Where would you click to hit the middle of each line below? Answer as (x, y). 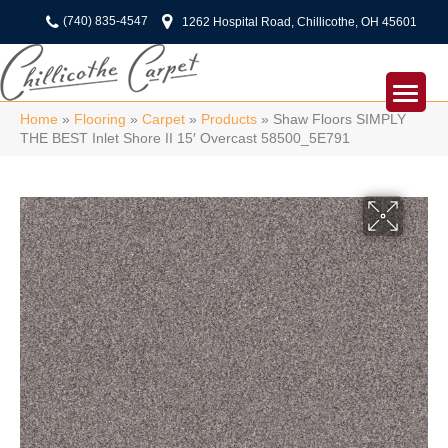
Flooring (100, 119)
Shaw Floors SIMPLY (339, 119)
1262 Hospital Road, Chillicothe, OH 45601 (299, 22)
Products (229, 119)
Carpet (163, 119)
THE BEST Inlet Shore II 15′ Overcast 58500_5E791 (185, 138)
